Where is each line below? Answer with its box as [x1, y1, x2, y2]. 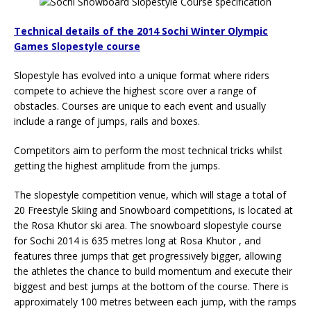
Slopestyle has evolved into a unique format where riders [14, 68, 269, 82]
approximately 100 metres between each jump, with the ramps [14, 294, 296, 308]
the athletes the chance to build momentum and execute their [14, 264, 292, 278]
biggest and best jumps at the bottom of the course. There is [14, 279, 289, 293]
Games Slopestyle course [14, 39, 140, 53]
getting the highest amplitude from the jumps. [14, 158, 220, 172]
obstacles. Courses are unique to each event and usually [14, 99, 266, 112]
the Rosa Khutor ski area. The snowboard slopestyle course [14, 218, 282, 232]
